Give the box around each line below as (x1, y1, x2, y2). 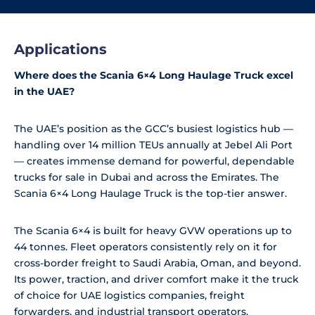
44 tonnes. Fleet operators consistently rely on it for (14, 240, 277, 253)
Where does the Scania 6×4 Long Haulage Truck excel (14, 68, 293, 82)
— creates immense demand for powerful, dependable (14, 154, 295, 167)
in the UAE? (14, 84, 75, 98)
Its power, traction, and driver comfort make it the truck (14, 272, 299, 285)
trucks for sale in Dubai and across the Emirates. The (14, 170, 279, 184)
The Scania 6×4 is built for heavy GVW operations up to (14, 224, 292, 237)
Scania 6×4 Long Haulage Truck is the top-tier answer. (14, 186, 287, 200)
